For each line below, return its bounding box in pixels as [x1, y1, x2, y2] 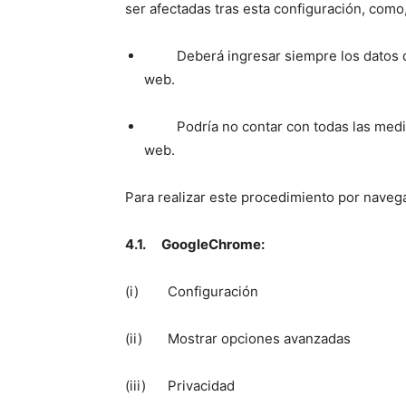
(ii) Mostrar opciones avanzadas [125, 329, 351, 347]
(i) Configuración [125, 282, 258, 300]
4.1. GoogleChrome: [125, 235, 265, 253]
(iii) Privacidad [125, 376, 235, 394]
